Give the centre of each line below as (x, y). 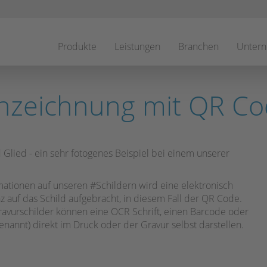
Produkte (77, 46)
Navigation (79, 24)
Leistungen (137, 46)
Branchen (198, 46)
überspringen (86, 37)
